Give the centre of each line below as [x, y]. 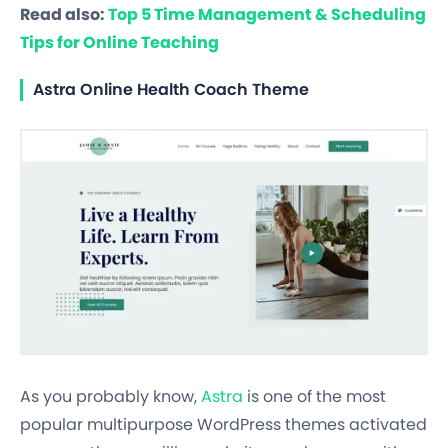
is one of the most [314, 396]
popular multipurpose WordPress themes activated [223, 424]
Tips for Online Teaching [119, 43]
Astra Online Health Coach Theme [173, 90]
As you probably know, [110, 396]
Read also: [64, 15]
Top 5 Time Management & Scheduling [267, 15]
